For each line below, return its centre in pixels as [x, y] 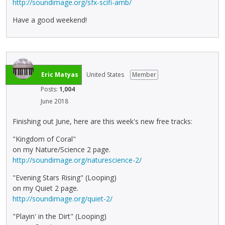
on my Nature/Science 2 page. [62, 149]
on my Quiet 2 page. [45, 188]
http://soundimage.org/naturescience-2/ [77, 160]
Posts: [50, 89]
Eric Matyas [60, 74]
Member [144, 74]
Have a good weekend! [50, 20]
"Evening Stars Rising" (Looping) [65, 178]
